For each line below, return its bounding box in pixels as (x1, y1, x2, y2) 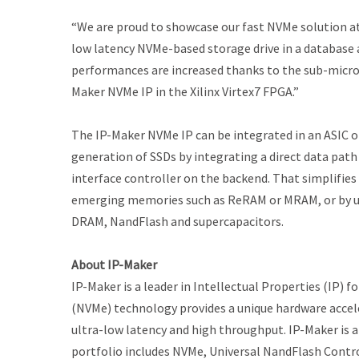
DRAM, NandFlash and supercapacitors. (71, 213, 284, 229)
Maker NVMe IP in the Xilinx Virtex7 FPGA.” (71, 83, 299, 99)
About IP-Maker (71, 256, 157, 272)
